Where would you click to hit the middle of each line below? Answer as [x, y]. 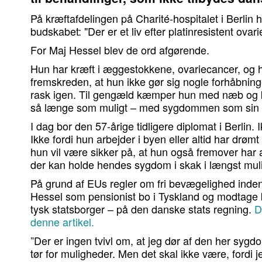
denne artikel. [62, 222]
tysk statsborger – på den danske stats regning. [142, 209]
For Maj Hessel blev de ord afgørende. [120, 50]
